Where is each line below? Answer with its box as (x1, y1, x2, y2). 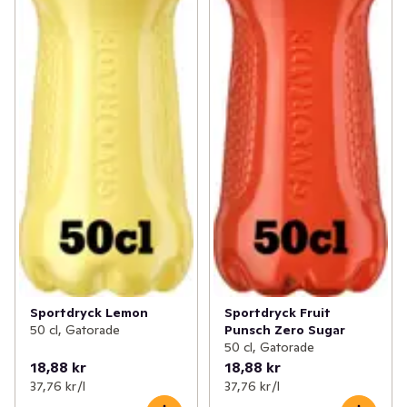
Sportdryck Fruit (223, 303, 331, 321)
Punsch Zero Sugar (223, 321, 345, 338)
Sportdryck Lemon (30, 303, 148, 321)
